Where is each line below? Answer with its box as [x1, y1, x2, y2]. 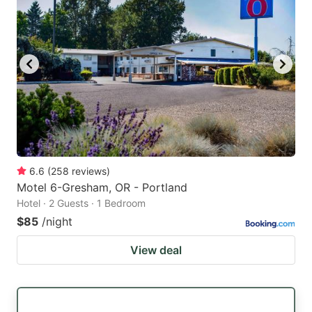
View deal [130, 243, 182, 258]
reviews [72, 165, 107, 178]
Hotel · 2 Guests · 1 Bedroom [17, 197, 146, 210]
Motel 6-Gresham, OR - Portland [17, 180, 187, 195]
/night [42, 214, 72, 229]
